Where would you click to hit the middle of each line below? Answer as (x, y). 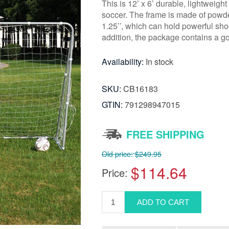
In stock (159, 62)
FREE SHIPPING (165, 134)
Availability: (122, 62)
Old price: (117, 154)
